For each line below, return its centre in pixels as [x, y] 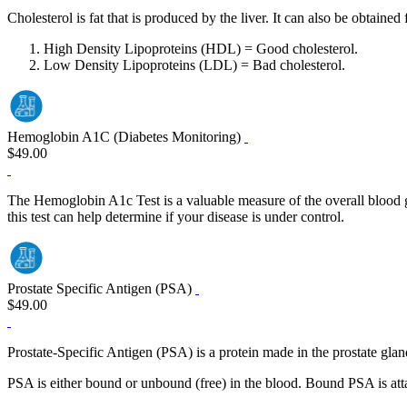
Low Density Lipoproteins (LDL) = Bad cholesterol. [194, 65]
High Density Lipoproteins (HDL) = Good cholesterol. [201, 49]
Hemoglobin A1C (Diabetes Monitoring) [126, 137]
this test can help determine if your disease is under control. [176, 217]
